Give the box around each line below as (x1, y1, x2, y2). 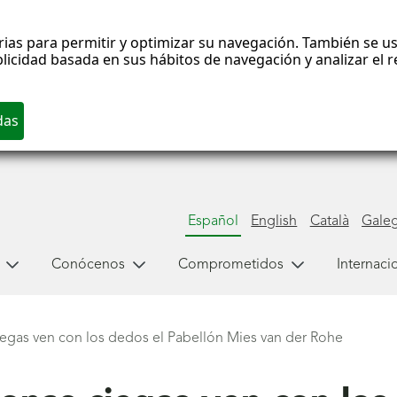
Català (309, 214, 349, 229)
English (251, 214, 298, 229)
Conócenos (51, 257, 125, 272)
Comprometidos (177, 257, 284, 272)
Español (187, 214, 238, 229)
